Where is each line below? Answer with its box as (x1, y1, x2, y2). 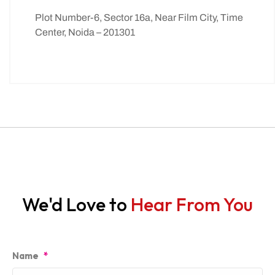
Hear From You (131, 193, 253, 216)
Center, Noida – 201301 (35, 27, 135, 37)
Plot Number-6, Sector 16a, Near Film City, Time (35, 12, 243, 23)
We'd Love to (22, 193, 131, 216)
